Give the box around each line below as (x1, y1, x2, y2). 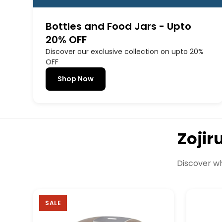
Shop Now (57, 74, 94, 84)
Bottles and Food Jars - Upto (46, 19, 191, 34)
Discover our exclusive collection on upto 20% (46, 47, 204, 57)
